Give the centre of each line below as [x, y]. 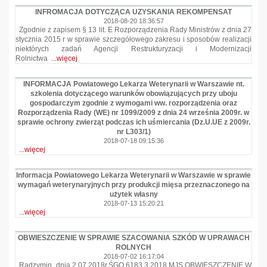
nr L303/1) [133, 132]
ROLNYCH [133, 247]
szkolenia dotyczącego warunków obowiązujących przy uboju [133, 94]
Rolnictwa [33, 58]
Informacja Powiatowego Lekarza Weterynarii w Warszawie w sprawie [133, 175]
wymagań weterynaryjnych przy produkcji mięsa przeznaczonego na [133, 185]
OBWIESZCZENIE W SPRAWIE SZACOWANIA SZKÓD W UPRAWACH [133, 238]
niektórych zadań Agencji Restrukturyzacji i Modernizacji [133, 49]
